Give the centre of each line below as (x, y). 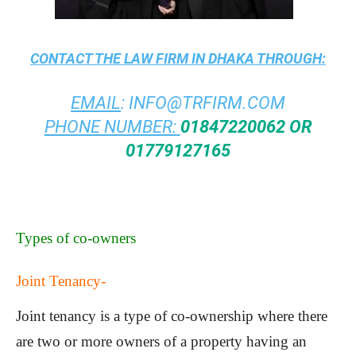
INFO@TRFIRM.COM (207, 103)
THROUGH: (290, 59)
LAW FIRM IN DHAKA (189, 59)
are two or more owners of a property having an (161, 342)
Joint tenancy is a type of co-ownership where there (172, 316)
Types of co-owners (76, 238)
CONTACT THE (77, 59)
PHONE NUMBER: (110, 127)
